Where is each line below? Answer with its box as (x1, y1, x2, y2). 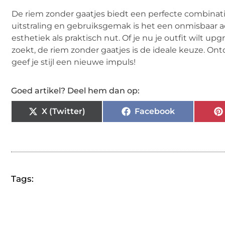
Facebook (135, 106, 175, 116)
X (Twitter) (41, 106, 85, 116)
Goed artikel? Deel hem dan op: (11, 85, 140, 95)
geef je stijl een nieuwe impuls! (12, 57, 136, 67)
